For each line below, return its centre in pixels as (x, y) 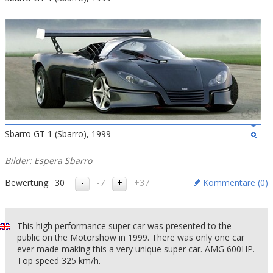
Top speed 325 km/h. (59, 261)
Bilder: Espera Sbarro (48, 161)
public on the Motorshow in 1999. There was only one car (131, 237)
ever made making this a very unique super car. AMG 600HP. (136, 249)
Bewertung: (27, 183)
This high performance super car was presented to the (124, 226)
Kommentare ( (232, 183)
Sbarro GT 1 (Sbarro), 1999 (58, 134)
